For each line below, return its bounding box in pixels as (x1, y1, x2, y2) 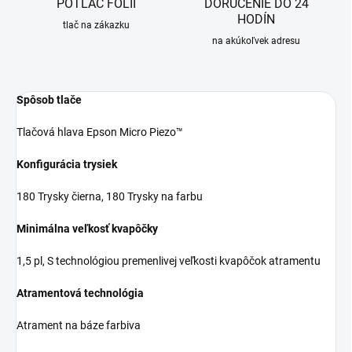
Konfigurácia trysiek (16, 158, 117, 171)
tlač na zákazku (62, 20, 130, 31)
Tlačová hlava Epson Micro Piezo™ (16, 126, 183, 139)
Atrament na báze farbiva (16, 319, 141, 332)
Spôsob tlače (16, 93, 82, 107)
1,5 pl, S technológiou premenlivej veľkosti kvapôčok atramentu (16, 255, 321, 268)
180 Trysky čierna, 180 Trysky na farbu (16, 190, 203, 203)
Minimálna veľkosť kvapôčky (16, 222, 158, 236)
